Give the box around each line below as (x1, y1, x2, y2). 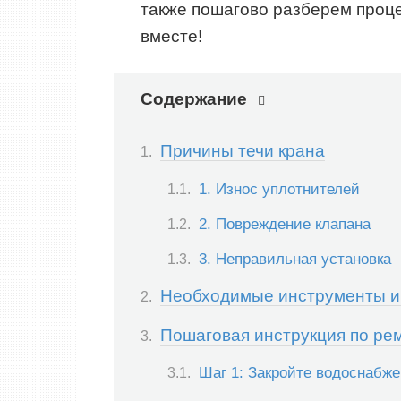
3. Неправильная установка (199, 249, 391, 268)
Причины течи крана (160, 141, 325, 161)
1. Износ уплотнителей (199, 179, 360, 198)
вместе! (141, 26, 202, 46)
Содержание (141, 89, 247, 108)
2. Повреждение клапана (199, 214, 371, 233)
